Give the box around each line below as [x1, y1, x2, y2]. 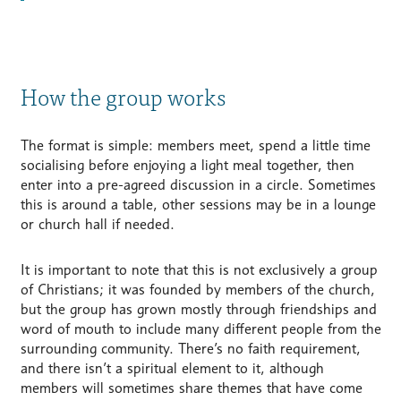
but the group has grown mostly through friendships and [20, 301, 377, 319]
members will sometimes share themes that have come [20, 380, 363, 397]
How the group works [20, 78, 226, 115]
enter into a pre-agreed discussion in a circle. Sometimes [20, 176, 376, 194]
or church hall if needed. [20, 216, 175, 234]
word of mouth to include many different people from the [20, 320, 381, 338]
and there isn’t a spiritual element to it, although [20, 360, 324, 378]
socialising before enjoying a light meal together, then [20, 157, 354, 175]
